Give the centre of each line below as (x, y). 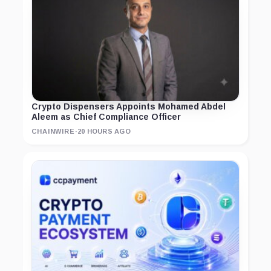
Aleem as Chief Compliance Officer (106, 117)
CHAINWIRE (53, 132)
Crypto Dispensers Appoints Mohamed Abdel (129, 107)
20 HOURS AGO (104, 132)
